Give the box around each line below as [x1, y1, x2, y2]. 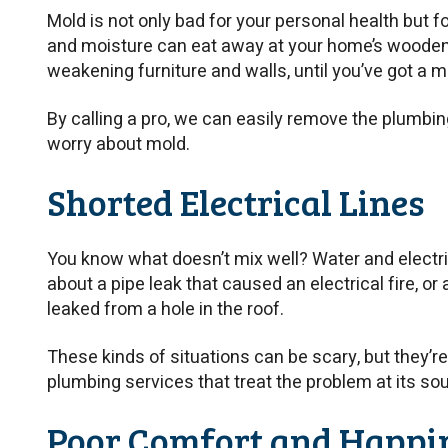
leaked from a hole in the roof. [47, 295, 284, 323]
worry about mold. [47, 131, 190, 159]
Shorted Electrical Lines [47, 176, 424, 226]
